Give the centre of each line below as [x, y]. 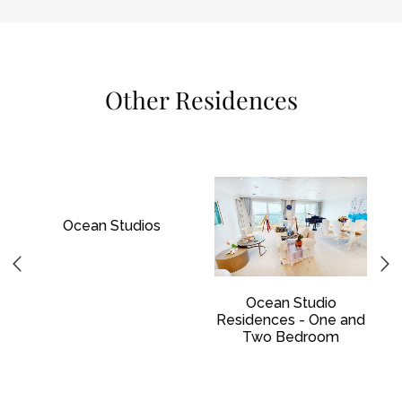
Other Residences [201, 100]
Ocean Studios [111, 226]
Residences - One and [291, 320]
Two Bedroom [291, 337]
